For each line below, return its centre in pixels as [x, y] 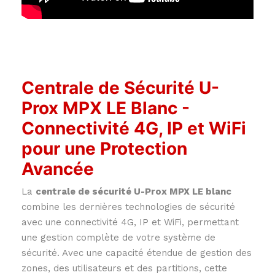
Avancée [58, 169]
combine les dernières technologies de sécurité [128, 207]
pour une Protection [104, 149]
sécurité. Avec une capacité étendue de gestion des [137, 253]
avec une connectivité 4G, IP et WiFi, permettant [130, 223]
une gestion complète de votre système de [118, 238]
